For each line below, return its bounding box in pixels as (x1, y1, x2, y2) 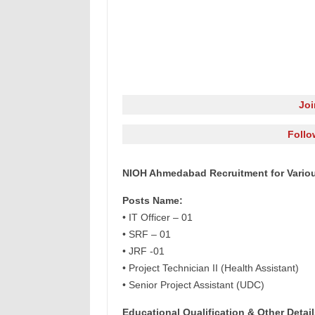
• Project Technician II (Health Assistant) (122, 262, 299, 274)
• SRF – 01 (122, 229, 171, 240)
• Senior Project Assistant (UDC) (122, 279, 264, 290)
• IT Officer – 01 (122, 212, 193, 223)
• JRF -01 (122, 245, 165, 257)
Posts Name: (122, 195, 183, 206)
